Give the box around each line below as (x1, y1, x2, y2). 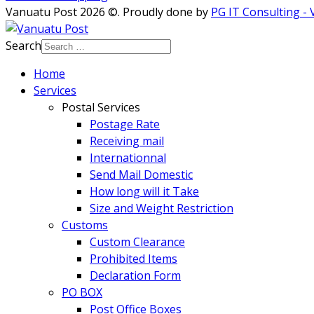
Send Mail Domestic (90, 166, 193, 182)
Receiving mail (90, 132, 164, 149)
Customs (62, 217, 108, 233)
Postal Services (62, 99, 140, 115)
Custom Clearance (90, 233, 185, 250)
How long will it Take (90, 183, 199, 199)
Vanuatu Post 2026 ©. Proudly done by (6, 4, 211, 20)
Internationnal (90, 149, 166, 165)
